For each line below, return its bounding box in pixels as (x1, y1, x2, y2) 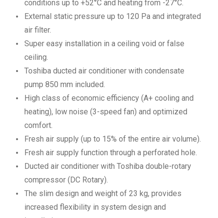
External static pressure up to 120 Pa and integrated (24, 11, 201, 21)
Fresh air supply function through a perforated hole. (24, 147, 197, 157)
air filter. (24, 25, 51, 35)
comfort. (24, 120, 53, 130)
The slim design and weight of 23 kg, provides (24, 188, 182, 198)
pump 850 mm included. (24, 79, 105, 89)
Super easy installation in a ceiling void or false (24, 38, 184, 48)
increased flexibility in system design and (24, 202, 166, 212)
